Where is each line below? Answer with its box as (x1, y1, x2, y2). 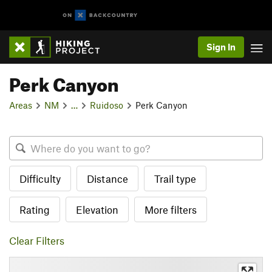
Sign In (206, 41, 236, 52)
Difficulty (19, 172, 61, 185)
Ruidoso (90, 99, 123, 110)
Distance (87, 172, 128, 185)
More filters (144, 203, 197, 216)
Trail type (154, 172, 196, 185)
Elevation (76, 203, 118, 216)
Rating (19, 203, 50, 216)
